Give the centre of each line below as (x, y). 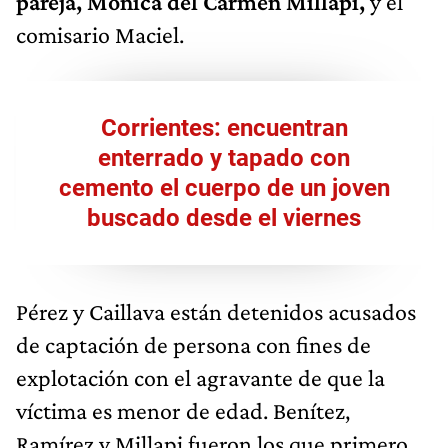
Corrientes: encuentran (224, 127)
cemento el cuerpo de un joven (224, 187)
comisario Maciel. (100, 34)
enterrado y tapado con (224, 157)
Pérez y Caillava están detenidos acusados (216, 311)
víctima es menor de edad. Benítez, (183, 410)
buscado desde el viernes (224, 217)
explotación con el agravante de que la (200, 377)
